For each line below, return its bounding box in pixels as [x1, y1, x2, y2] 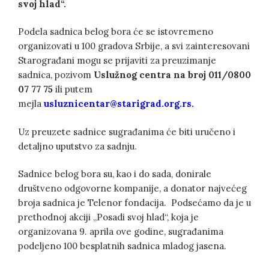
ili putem [53, 83, 92, 95]
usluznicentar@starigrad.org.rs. [44, 98, 194, 110]
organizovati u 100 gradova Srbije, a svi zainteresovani [18, 40, 250, 52]
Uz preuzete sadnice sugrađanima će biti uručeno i [18, 125, 235, 138]
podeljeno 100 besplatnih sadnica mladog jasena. [18, 240, 226, 252]
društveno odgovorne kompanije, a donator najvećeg [18, 183, 247, 195]
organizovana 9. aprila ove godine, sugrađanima [18, 226, 223, 238]
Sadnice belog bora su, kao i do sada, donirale [18, 168, 211, 180]
